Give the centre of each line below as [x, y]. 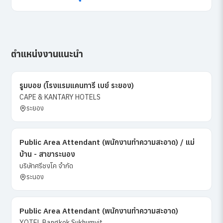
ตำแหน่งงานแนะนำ [47, 54]
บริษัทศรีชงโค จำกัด [47, 166]
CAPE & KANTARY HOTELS [60, 97]
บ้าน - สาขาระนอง [48, 154]
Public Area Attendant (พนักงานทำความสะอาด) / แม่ [107, 142]
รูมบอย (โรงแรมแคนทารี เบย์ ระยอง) [77, 86]
